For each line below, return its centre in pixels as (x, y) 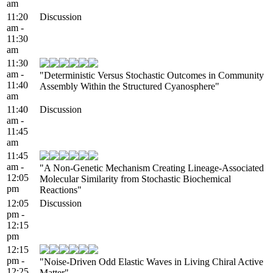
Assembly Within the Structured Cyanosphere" (129, 86)
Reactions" (61, 190)
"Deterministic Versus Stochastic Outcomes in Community (152, 75)
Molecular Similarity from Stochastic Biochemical (135, 179)
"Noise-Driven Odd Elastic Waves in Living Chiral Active (151, 261)
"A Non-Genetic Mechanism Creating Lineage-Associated (152, 168)
